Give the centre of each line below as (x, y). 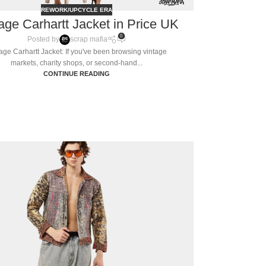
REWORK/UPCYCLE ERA (77, 10)
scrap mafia (88, 39)
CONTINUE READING (77, 73)
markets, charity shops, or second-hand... (77, 63)
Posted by (43, 39)
